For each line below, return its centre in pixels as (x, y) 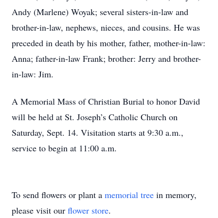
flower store (88, 210)
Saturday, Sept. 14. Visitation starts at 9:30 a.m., (98, 132)
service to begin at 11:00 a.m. (66, 148)
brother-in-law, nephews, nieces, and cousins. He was (106, 27)
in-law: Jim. (33, 74)
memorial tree (129, 195)
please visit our (40, 210)
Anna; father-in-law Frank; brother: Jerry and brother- (106, 58)
